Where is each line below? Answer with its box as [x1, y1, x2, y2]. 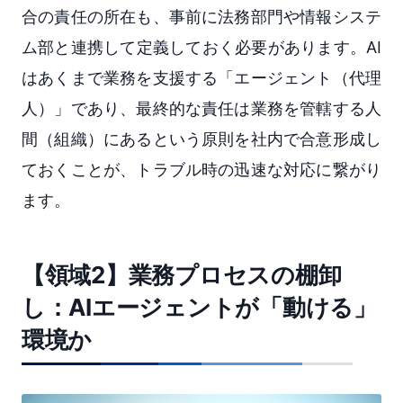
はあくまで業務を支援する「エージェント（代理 [22, 67, 381, 87]
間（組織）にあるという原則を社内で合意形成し [22, 129, 381, 148]
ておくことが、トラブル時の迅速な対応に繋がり [22, 159, 381, 179]
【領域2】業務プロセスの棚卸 [22, 260, 342, 289]
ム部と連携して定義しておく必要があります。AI [22, 37, 381, 57]
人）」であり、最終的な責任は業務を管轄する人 [22, 98, 381, 118]
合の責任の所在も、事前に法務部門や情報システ [22, 6, 381, 26]
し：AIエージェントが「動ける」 [22, 292, 377, 321]
